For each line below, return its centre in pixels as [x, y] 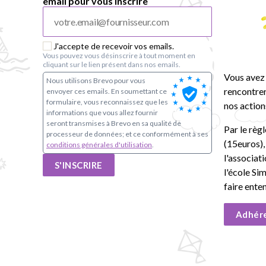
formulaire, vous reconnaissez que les [107, 102]
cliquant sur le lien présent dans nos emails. [112, 64]
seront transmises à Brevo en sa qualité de [114, 123]
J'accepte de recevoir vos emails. [114, 46]
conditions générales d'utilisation [99, 145]
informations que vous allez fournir [102, 113]
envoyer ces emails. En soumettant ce [107, 91]
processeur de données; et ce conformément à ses [127, 134]
